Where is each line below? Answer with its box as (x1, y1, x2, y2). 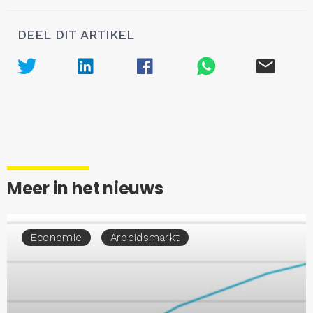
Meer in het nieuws (7, 176, 163, 200)
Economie (30, 231, 82, 244)
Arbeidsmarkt (110, 231, 180, 244)
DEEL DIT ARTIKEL (17, 27, 134, 42)
